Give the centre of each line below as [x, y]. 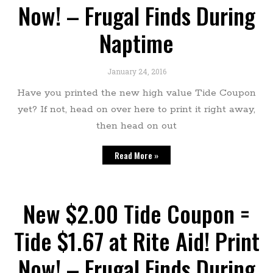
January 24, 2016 [136, 72]
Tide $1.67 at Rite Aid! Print [136, 241]
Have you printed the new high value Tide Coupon [136, 93]
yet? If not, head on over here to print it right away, [136, 110]
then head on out [136, 126]
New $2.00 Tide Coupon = [136, 214]
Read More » [136, 155]
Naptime [136, 43]
